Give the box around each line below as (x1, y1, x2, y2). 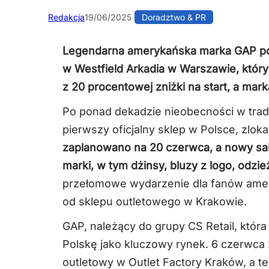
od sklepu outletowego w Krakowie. (62, 195, 247, 208)
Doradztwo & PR (142, 12, 206, 23)
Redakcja (48, 12, 85, 23)
